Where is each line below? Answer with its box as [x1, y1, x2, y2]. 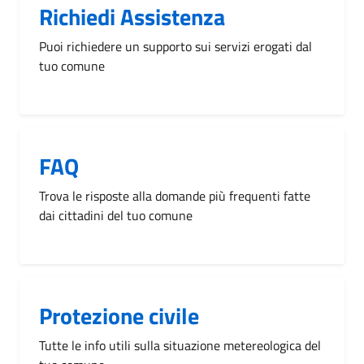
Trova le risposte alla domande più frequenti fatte [39, 185, 310, 206]
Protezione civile [39, 297, 199, 333]
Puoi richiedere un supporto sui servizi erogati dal [39, 36, 312, 56]
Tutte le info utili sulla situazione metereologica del [39, 335, 321, 355]
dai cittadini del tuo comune [39, 205, 193, 225]
